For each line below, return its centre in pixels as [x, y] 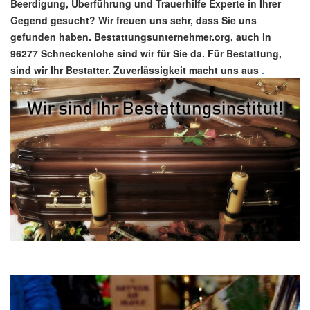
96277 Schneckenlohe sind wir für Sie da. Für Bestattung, [146, 54]
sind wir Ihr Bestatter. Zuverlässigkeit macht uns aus [135, 70]
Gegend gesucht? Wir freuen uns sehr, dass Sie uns [134, 20]
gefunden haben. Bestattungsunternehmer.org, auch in [141, 37]
